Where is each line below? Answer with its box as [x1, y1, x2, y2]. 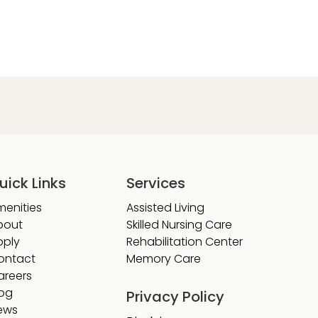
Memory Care [126, 251, 204, 267]
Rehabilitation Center [126, 234, 243, 250]
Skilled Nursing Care [126, 216, 232, 233]
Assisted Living [126, 199, 204, 216]
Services [126, 173, 185, 193]
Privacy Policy [126, 287, 224, 307]
